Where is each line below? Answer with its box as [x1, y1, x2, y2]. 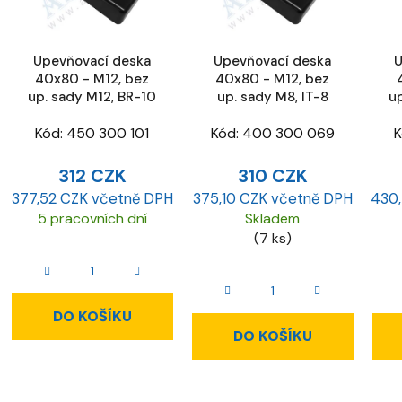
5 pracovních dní [37, 209, 147, 229]
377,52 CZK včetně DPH [11, 188, 173, 209]
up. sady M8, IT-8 [216, 87, 328, 106]
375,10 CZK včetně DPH [192, 188, 353, 209]
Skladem [245, 209, 300, 229]
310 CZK [237, 164, 308, 188]
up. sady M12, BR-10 [28, 87, 156, 106]
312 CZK [57, 164, 127, 188]
